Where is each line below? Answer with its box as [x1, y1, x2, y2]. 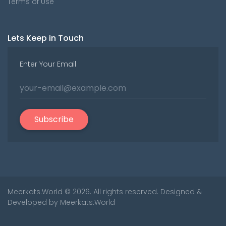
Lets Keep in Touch [8, 32, 84, 44]
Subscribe [34, 113, 74, 125]
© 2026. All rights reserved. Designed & [63, 186, 202, 197]
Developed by [8, 197, 60, 207]
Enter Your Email [20, 59, 76, 69]
